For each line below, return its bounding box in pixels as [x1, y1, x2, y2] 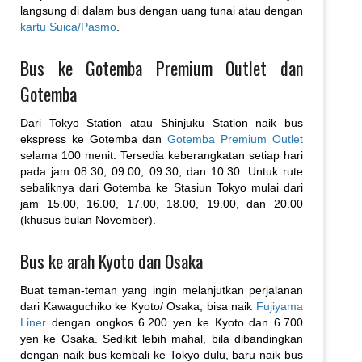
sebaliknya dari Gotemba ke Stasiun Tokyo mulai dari [20, 180, 303, 194]
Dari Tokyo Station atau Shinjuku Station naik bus [20, 116, 303, 129]
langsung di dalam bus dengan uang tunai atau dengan [20, 3, 303, 17]
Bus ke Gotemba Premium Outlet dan [20, 54, 303, 81]
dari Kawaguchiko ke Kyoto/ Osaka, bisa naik [20, 299, 256, 313]
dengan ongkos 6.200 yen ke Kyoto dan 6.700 [46, 315, 303, 329]
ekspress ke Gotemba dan [20, 132, 168, 145]
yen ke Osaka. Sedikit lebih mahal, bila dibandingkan [20, 331, 303, 345]
